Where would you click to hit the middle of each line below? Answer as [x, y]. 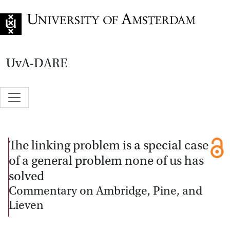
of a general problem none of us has [106, 160]
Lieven [26, 205]
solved [26, 176]
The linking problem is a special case [109, 145]
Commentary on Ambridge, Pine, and [106, 191]
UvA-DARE [37, 63]
